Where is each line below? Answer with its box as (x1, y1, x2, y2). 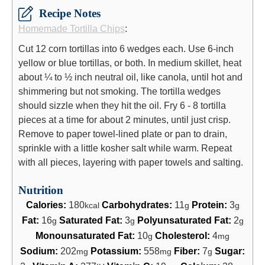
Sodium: (20, 245, 60, 256)
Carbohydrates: (101, 199, 174, 210)
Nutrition (18, 183, 63, 196)
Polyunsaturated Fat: (137, 214, 234, 225)
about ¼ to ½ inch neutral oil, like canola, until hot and (18, 71, 243, 82)
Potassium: (91, 245, 144, 256)
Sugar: (215, 245, 245, 256)
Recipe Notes (39, 7, 101, 20)
